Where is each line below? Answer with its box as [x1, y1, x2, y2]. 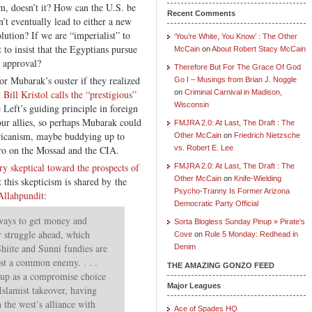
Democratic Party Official [174, 198, 258, 208]
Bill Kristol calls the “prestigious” [3, 87, 136, 101]
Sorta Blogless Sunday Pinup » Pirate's [174, 217, 305, 226]
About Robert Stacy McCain [212, 44, 306, 53]
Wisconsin [174, 100, 209, 109]
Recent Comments [167, 8, 235, 17]
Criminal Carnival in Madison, [185, 87, 282, 96]
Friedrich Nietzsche [234, 130, 300, 139]
